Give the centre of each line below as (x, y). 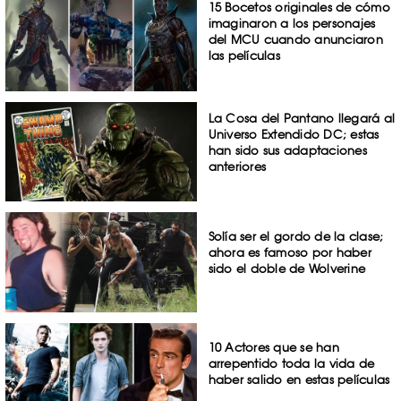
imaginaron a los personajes (292, 23)
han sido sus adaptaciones (287, 150)
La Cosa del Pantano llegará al (302, 118)
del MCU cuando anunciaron (295, 39)
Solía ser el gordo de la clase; (296, 237)
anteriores (237, 166)
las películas (244, 55)
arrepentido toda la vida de (291, 364)
